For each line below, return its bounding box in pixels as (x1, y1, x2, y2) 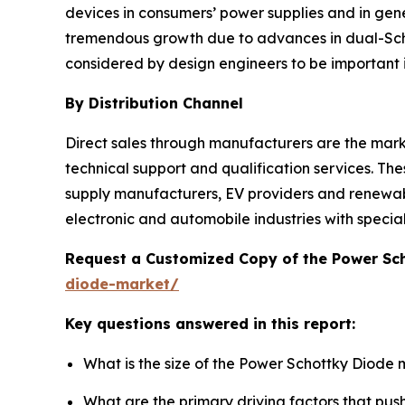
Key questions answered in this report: (65, 315, 355, 334)
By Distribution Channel (65, 94, 243, 113)
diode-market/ (65, 275, 179, 294)
